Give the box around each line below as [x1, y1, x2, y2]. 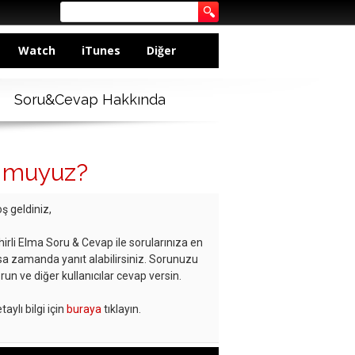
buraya [67, 303, 101, 316]
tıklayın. [101, 303, 141, 316]
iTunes [82, 43, 120, 58]
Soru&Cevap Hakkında [13, 91, 166, 109]
